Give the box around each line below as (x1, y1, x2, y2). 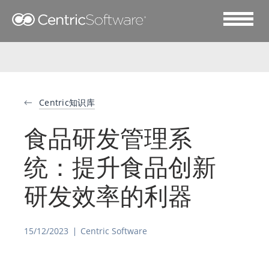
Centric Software (80, 225, 147, 237)
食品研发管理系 (24, 121, 192, 154)
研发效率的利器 (24, 179, 192, 212)
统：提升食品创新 (24, 150, 216, 183)
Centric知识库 (39, 97, 95, 108)
